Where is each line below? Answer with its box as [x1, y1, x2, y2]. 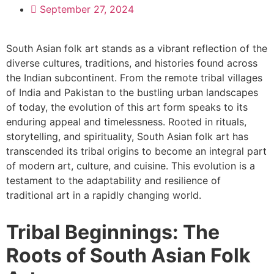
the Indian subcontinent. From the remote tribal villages [6, 72, 262, 84]
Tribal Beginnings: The [6, 220, 220, 244]
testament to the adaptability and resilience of [6, 174, 221, 187]
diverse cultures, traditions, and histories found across [6, 57, 257, 69]
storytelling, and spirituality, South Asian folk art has [6, 130, 248, 143]
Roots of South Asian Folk [6, 243, 251, 267]
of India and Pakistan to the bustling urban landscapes [6, 86, 258, 98]
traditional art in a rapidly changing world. [6, 189, 201, 201]
